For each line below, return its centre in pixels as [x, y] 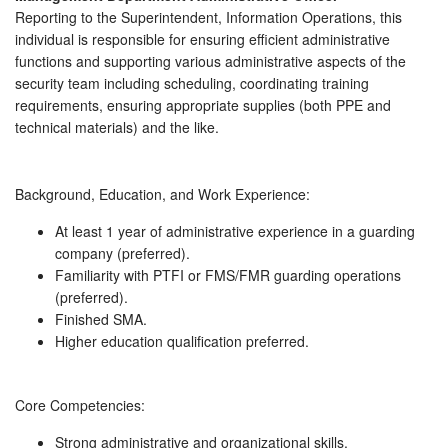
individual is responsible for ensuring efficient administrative [202, 39]
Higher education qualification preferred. [182, 341]
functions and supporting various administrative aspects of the [210, 61]
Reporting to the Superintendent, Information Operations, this [208, 17]
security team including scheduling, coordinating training [192, 83]
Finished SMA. [101, 319]
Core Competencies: [80, 404]
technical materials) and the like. [117, 127]
